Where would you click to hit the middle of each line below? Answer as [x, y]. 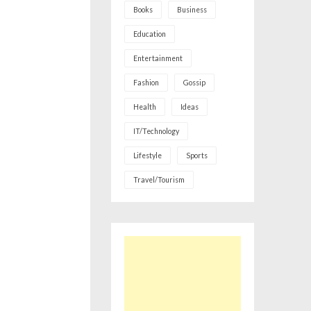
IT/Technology [156, 131]
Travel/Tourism [159, 180]
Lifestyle [147, 155]
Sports [196, 155]
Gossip [194, 83]
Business [192, 10]
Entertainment [158, 58]
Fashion [146, 83]
